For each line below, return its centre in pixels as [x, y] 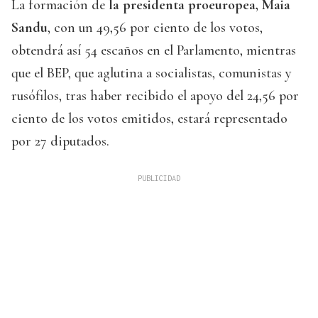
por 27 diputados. [60, 142]
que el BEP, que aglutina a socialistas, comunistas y [151, 73]
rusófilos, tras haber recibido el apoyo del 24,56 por [155, 96]
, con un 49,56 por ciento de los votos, [155, 28]
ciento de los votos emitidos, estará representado [149, 119]
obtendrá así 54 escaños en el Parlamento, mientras [154, 51]
